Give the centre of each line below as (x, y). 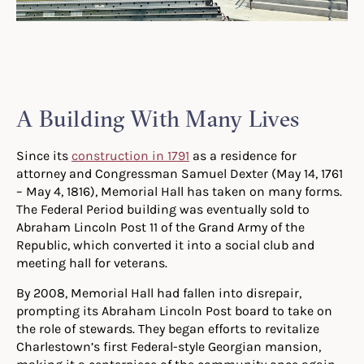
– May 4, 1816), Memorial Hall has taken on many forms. (179, 191)
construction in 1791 (130, 156)
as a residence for (243, 156)
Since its (44, 156)
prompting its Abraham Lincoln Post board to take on (174, 311)
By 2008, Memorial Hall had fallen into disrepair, (159, 293)
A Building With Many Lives (158, 119)
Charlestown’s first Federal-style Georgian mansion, (169, 347)
